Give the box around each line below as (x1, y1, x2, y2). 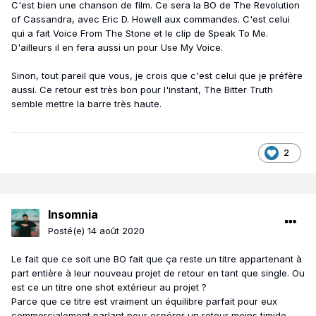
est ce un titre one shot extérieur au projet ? (11, 281, 209, 293)
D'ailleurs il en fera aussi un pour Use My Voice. (11, 42, 223, 54)
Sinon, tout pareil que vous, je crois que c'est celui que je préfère (11, 70, 303, 82)
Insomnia (48, 207, 98, 222)
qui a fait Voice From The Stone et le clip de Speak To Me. (11, 28, 268, 39)
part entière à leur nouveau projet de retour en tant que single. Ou (11, 267, 305, 279)
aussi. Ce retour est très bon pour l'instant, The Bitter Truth (11, 84, 273, 96)
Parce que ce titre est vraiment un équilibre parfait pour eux (11, 296, 277, 308)
